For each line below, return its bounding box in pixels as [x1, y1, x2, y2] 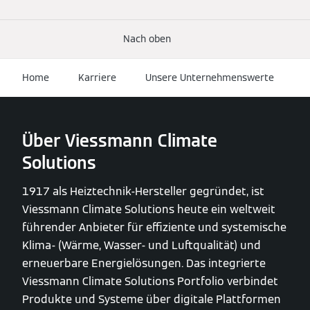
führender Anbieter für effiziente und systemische [22, 220, 286, 235]
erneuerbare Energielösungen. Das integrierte [22, 256, 266, 271]
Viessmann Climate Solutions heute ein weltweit [22, 202, 275, 217]
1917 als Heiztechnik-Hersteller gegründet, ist [22, 184, 264, 199]
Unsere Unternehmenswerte [145, 71, 274, 84]
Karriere [78, 71, 116, 84]
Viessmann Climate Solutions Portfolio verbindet [22, 274, 278, 289]
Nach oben [122, 32, 171, 45]
